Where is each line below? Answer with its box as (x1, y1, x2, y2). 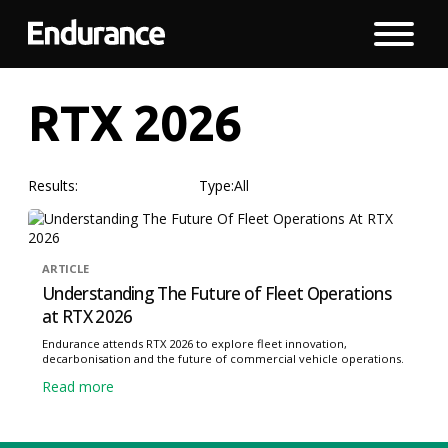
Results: (28, 176, 78, 195)
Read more (42, 376, 114, 396)
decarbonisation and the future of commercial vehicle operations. (42, 350, 404, 366)
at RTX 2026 (42, 304, 133, 328)
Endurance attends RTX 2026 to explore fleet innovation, (42, 335, 347, 351)
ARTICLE (42, 261, 89, 276)
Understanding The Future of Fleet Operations (42, 281, 391, 305)
